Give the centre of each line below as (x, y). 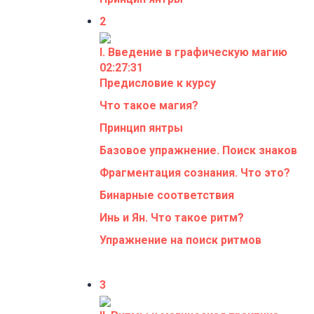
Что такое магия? (149, 105)
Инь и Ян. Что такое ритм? (172, 217)
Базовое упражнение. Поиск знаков (198, 150)
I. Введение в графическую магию (193, 52)
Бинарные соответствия (167, 195)
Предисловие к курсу (158, 83)
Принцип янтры (141, 128)
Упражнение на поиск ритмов (180, 240)
